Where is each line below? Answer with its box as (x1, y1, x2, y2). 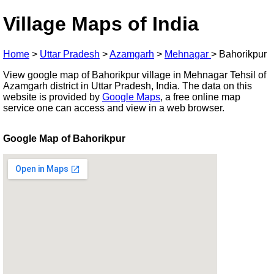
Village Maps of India (3, 13, 199, 35)
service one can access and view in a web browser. (3, 102, 224, 113)
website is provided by (3, 91, 102, 102)
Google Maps (102, 91, 160, 102)
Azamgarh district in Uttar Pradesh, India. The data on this (3, 80, 252, 91)
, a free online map (160, 91, 240, 102)
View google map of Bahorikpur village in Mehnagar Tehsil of (3, 69, 266, 80)
